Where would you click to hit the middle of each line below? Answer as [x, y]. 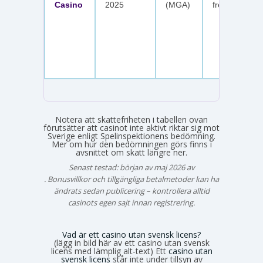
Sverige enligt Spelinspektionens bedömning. [131, 136]
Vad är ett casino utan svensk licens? [131, 234]
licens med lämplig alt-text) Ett [109, 251]
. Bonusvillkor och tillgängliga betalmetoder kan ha [131, 179]
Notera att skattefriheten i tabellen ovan [131, 119]
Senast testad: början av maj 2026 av [131, 167]
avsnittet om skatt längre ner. [131, 152]
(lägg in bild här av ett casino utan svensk [131, 242]
